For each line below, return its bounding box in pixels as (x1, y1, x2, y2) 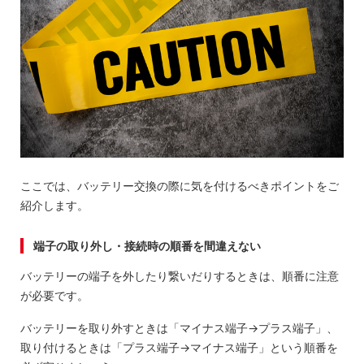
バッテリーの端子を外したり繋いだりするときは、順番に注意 (20, 268, 340, 283)
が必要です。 (20, 288, 89, 302)
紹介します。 (20, 197, 89, 212)
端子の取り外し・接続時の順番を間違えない (33, 238, 262, 253)
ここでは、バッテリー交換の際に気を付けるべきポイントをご (20, 178, 340, 193)
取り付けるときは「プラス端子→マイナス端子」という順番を (20, 340, 339, 354)
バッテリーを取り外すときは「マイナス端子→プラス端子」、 (20, 320, 339, 335)
